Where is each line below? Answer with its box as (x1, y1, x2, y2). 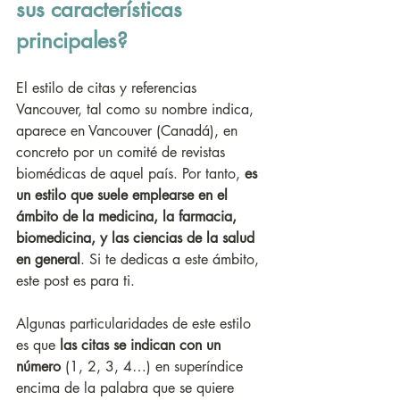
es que (16, 336, 60, 355)
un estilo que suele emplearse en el (16, 186, 232, 205)
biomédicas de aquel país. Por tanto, (16, 164, 245, 184)
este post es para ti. (16, 271, 135, 291)
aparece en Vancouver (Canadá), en (16, 121, 242, 141)
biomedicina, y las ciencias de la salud (16, 229, 259, 248)
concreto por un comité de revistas (16, 143, 229, 162)
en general (16, 250, 80, 270)
